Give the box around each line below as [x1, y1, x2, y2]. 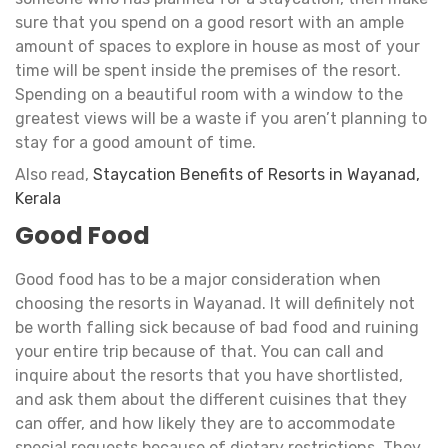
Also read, [15, 164, 93, 184]
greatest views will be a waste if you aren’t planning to [15, 108, 427, 128]
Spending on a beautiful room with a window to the [15, 84, 403, 104]
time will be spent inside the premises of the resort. [15, 60, 401, 80]
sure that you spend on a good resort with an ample [15, 12, 404, 32]
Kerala [15, 188, 61, 208]
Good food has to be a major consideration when [15, 269, 381, 289]
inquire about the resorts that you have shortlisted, [15, 365, 403, 385]
